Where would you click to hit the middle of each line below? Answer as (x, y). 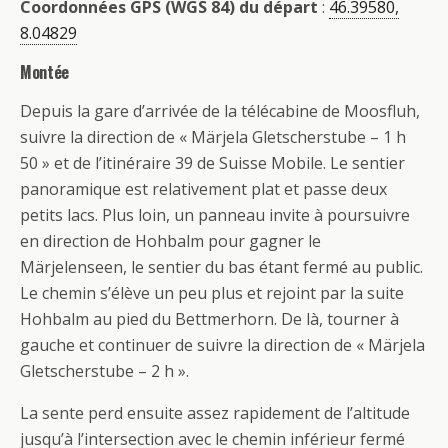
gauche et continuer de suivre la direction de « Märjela (222, 345)
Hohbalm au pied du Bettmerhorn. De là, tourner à (209, 319)
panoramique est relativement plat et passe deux (203, 189)
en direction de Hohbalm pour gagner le (170, 241)
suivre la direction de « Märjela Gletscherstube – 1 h (213, 137)
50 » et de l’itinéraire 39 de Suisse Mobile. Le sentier (212, 163)
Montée (45, 72)
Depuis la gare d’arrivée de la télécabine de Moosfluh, (220, 111)
